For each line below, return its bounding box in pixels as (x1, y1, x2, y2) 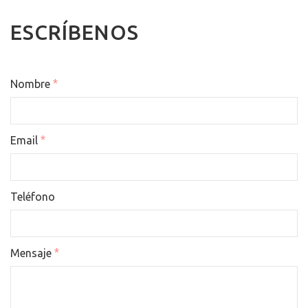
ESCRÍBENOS (10, 21, 139, 44)
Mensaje (10, 247, 54, 259)
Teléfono (10, 190, 55, 203)
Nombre (10, 78, 53, 90)
